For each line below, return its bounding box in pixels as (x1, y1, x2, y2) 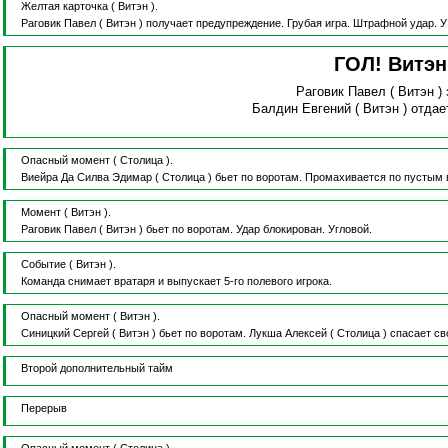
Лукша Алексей (248, 327, 327, 340)
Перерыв (20, 402, 67, 415)
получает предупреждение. (145, 17, 287, 30)
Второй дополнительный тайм (20, 362, 173, 375)
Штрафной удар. (352, 17, 440, 30)
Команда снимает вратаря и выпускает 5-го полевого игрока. (20, 275, 332, 288)
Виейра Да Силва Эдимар (20, 171, 152, 184)
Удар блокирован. (235, 223, 328, 236)
